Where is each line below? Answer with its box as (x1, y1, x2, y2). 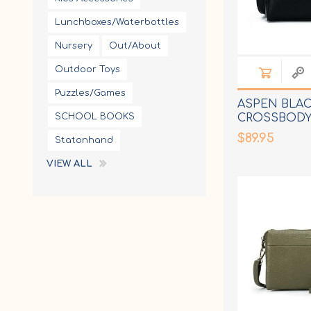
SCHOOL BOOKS (55, 111, 135, 121)
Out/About (109, 40, 161, 51)
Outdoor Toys (55, 64, 120, 74)
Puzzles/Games (55, 87, 126, 98)
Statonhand (55, 135, 113, 145)
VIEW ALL (47, 158, 92, 169)
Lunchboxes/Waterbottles (55, 17, 179, 27)
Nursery (55, 40, 92, 51)
